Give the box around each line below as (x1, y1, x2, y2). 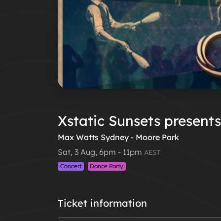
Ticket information (58, 197, 147, 210)
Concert (60, 162, 81, 170)
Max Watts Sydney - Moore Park (58, 132, 179, 143)
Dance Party (90, 162, 124, 170)
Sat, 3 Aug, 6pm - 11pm (58, 147, 144, 157)
